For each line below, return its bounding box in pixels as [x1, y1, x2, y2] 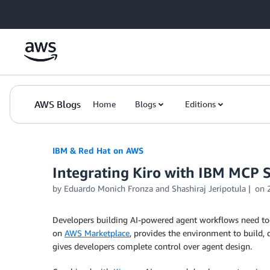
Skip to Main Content [5, 7, 86, 17]
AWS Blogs [34, 98, 81, 110]
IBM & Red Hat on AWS [52, 145, 143, 155]
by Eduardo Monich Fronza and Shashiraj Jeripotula [52, 183, 246, 193]
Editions [185, 99, 216, 109]
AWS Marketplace [64, 228, 130, 238]
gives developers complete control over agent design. [52, 241, 252, 251]
